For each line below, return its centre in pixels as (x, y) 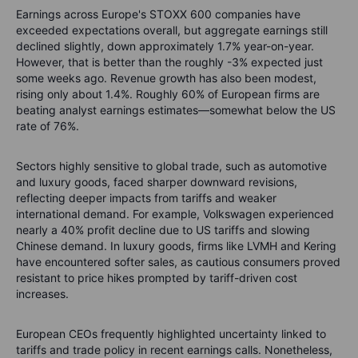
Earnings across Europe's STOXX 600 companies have (158, 14)
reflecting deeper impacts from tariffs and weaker (146, 198)
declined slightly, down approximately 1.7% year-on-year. (165, 46)
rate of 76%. (48, 126)
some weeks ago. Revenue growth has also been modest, (166, 78)
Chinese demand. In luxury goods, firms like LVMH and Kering (176, 246)
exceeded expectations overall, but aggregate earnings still (172, 30)
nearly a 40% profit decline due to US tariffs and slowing (163, 230)
